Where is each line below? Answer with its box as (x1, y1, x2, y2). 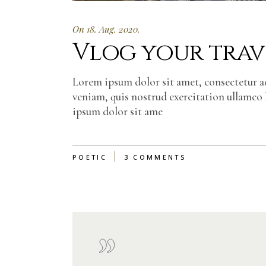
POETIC (72, 153, 107, 162)
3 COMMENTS (123, 153, 186, 162)
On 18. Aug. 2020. (72, 23, 140, 36)
